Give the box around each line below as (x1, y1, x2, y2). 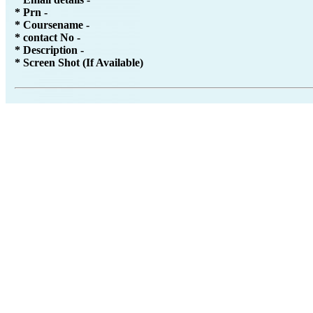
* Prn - (15, 6, 48, 19)
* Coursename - (15, 19, 90, 31)
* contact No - (15, 31, 81, 44)
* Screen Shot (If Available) (15, 57, 144, 69)
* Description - (15, 44, 85, 57)
